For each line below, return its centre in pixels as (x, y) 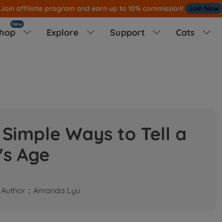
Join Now (203, 8)
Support (128, 32)
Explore (64, 32)
